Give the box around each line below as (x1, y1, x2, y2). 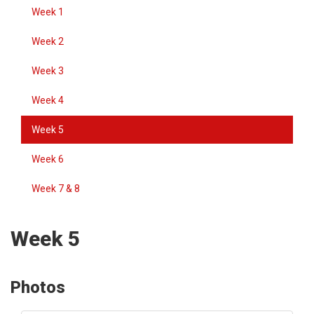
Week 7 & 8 (32, 183, 80, 194)
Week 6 (32, 153, 64, 165)
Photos (11, 278, 65, 297)
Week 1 (32, 6, 64, 18)
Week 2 (32, 36, 64, 47)
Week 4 (32, 95, 64, 106)
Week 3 (32, 65, 64, 76)
